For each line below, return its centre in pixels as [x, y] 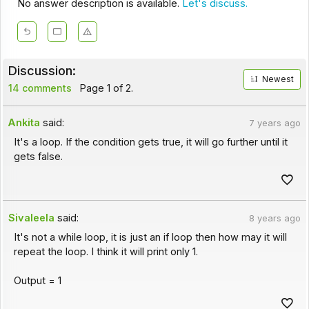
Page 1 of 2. [105, 88]
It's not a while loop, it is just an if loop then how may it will [150, 238]
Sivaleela [32, 218]
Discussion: [42, 71]
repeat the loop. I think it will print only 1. [106, 252]
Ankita [24, 123]
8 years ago [275, 218]
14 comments [40, 88]
